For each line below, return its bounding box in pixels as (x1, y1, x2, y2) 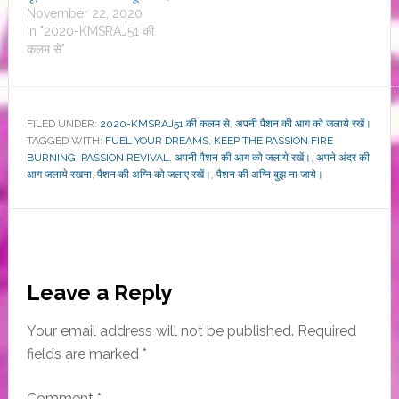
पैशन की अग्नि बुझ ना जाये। (216, 168, 323, 182)
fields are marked (26, 346, 142, 363)
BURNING (26, 151, 76, 165)
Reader (7, 262, 101, 294)
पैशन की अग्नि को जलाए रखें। (96, 168, 211, 182)
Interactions (7, 294, 162, 326)
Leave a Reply (26, 280, 172, 306)
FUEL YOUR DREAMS (104, 134, 208, 148)
